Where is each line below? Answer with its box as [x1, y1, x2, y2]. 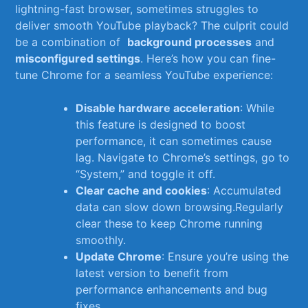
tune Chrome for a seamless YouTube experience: [15, 68, 274, 82]
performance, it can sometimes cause [76, 134, 272, 148]
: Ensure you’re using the [162, 250, 289, 264]
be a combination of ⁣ [15, 35, 128, 49]
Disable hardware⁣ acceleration [76, 101, 241, 115]
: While [240, 101, 275, 115]
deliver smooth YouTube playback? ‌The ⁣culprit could [15, 19, 289, 33]
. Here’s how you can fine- [140, 52, 276, 66]
